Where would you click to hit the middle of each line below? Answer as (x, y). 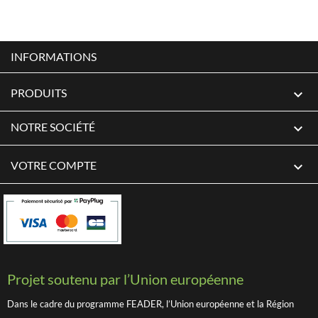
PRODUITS (39, 92)
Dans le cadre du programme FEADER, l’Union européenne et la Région (150, 304)
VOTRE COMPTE (54, 165)
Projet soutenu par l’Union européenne (125, 279)
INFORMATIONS (54, 56)
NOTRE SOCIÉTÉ (53, 126)
